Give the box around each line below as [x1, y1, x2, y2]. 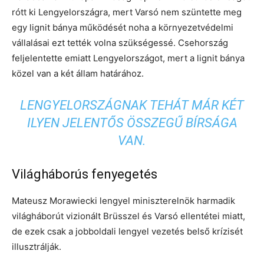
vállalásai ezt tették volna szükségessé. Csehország [12, 37, 228, 49]
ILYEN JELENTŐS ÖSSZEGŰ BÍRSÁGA [27, 115, 237, 131]
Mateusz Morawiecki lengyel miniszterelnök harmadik [12, 195, 235, 207]
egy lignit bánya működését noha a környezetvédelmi [12, 22, 233, 34]
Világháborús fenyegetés [12, 167, 157, 182]
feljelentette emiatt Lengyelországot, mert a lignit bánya [12, 52, 245, 64]
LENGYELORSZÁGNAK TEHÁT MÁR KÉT [20, 98, 244, 113]
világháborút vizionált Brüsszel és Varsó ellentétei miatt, [12, 210, 245, 222]
